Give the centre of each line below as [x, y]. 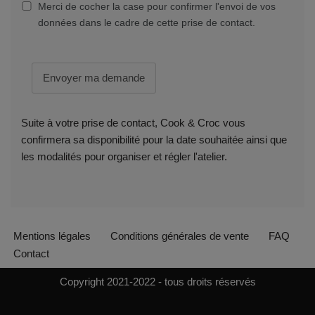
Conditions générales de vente [180, 236]
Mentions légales [52, 236]
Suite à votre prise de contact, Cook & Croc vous [133, 123]
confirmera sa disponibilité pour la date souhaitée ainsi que [154, 140]
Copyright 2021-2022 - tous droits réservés [157, 282]
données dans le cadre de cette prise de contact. [147, 22]
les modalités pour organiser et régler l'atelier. [124, 156]
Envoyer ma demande [94, 78]
